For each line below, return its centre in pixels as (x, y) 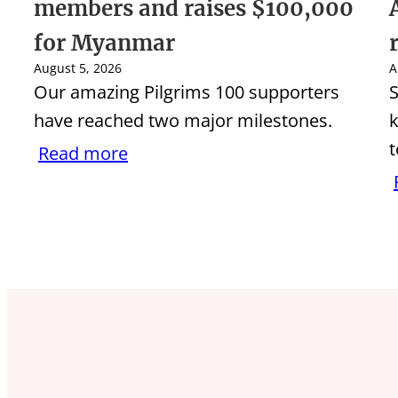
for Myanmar (104, 44)
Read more (83, 154)
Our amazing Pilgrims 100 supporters (187, 92)
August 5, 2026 (78, 68)
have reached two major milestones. (183, 121)
